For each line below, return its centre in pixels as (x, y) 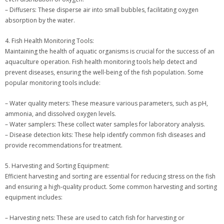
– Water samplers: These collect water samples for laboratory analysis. (105, 124)
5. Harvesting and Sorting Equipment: (57, 166)
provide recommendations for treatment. (64, 145)
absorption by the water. (40, 20)
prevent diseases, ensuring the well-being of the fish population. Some (104, 72)
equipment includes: (34, 197)
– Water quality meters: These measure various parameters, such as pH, (106, 103)
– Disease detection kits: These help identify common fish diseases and (105, 135)
